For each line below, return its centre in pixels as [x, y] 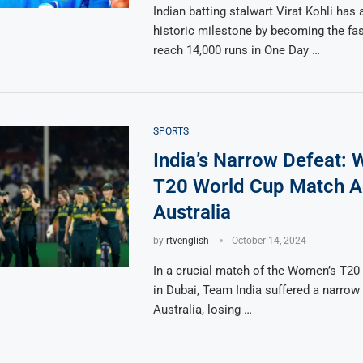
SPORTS [171, 132]
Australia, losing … [202, 310]
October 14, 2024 [269, 241]
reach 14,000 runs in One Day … [236, 51]
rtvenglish [187, 241]
